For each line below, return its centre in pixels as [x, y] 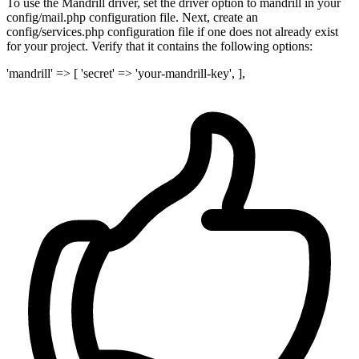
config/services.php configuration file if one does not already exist [172, 32]
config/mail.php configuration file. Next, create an [132, 18]
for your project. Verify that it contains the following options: [159, 46]
